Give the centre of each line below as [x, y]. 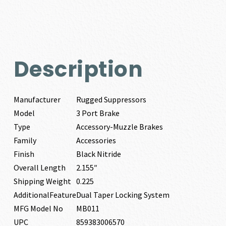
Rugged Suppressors [111, 99]
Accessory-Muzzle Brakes [119, 126]
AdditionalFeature [45, 194]
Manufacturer [37, 99]
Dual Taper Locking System [123, 194]
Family [25, 140]
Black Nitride [98, 154]
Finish [24, 154]
